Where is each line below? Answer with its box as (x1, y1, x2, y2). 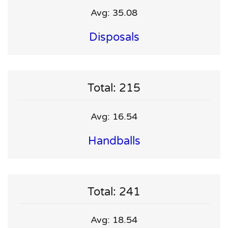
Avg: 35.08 (91, 7, 137, 19)
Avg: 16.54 (91, 110, 137, 122)
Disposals (89, 31, 139, 44)
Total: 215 (88, 81, 140, 95)
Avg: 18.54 (91, 214, 137, 226)
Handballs (88, 134, 140, 148)
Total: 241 (88, 185, 140, 198)
